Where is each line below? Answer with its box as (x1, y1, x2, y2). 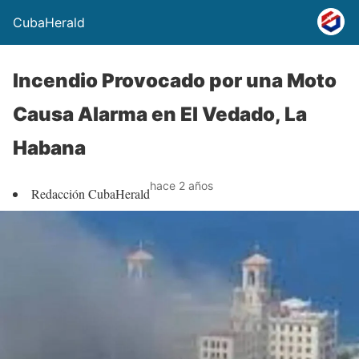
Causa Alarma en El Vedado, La (13, 103, 307, 126)
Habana (13, 136, 86, 159)
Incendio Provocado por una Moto (13, 69, 337, 92)
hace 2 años (150, 179, 213, 192)
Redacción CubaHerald (31, 185, 150, 202)
